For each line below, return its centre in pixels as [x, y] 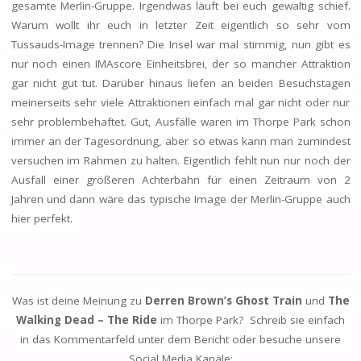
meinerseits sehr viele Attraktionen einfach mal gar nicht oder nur [180, 102]
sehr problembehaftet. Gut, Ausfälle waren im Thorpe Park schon [180, 121]
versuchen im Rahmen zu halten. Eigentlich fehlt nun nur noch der [180, 160]
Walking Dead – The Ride [87, 320]
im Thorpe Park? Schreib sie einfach [251, 320]
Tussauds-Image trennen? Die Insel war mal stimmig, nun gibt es [180, 44]
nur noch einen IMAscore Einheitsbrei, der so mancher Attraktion [180, 63]
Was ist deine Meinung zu [78, 301]
